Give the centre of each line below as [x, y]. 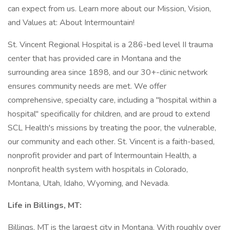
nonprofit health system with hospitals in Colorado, [98, 169]
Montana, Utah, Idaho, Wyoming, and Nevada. [89, 183]
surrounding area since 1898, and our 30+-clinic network [108, 72]
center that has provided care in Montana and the [94, 59]
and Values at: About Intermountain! [71, 23]
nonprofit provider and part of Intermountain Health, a [102, 156]
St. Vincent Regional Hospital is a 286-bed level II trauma [110, 45]
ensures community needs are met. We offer [87, 86]
